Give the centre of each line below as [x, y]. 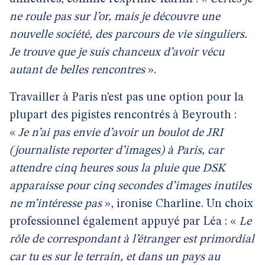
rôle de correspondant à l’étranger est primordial [132, 240]
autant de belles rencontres [77, 70]
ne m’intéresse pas [56, 204]
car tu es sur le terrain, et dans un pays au [115, 257]
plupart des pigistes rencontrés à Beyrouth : [123, 115]
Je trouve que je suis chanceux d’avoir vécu [117, 53]
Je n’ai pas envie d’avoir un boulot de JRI [121, 133]
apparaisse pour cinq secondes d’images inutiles [130, 186]
